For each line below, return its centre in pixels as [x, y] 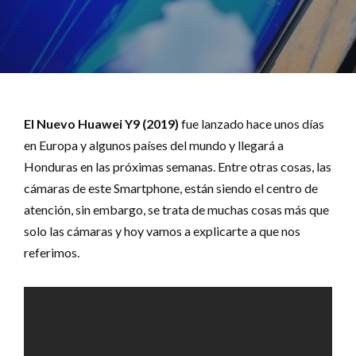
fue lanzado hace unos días [252, 123]
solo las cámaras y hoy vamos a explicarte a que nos [162, 230]
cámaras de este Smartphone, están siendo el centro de [171, 188]
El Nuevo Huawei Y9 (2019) [101, 123]
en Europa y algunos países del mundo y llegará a [154, 145]
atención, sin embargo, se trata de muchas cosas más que [176, 209]
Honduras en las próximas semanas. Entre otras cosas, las [178, 166]
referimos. [52, 252]
